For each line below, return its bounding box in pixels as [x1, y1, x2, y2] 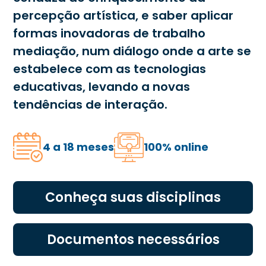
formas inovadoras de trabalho [13, 24, 206, 42]
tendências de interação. [13, 96, 174, 113]
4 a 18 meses [43, 140, 115, 155]
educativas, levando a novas [13, 78, 191, 95]
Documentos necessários [46, 230, 220, 249]
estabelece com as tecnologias [13, 60, 207, 77]
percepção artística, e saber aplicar [13, 7, 234, 24]
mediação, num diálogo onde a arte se [13, 42, 252, 59]
